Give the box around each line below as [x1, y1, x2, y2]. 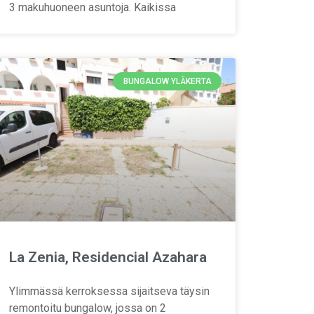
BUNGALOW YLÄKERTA [123, 76, 212, 87]
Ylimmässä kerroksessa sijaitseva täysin [8, 285, 210, 299]
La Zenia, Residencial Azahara [8, 249, 207, 266]
